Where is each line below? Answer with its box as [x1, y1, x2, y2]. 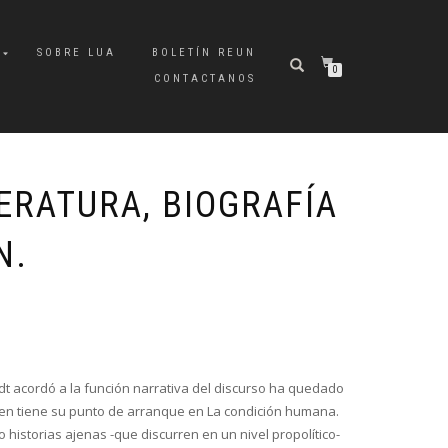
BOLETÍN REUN [152, 46, 256, 59]
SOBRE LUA [37, 46, 116, 59]
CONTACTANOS [154, 72, 256, 85]
